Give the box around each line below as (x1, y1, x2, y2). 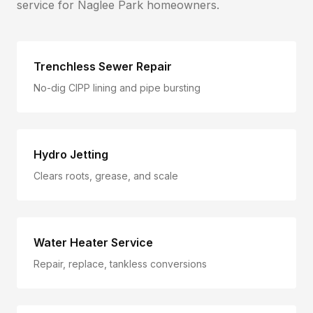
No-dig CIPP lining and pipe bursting (34, 82, 201, 94)
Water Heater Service (34, 235, 153, 249)
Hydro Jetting (34, 147, 108, 161)
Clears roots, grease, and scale (34, 170, 178, 182)
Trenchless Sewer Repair (34, 59, 172, 73)
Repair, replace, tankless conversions (34, 258, 207, 270)
